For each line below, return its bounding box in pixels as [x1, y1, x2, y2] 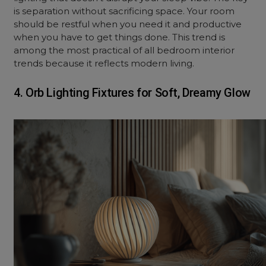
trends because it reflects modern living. [14, 58, 195, 69]
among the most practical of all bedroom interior [14, 45, 235, 56]
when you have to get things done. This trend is [14, 31, 226, 43]
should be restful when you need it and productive [14, 18, 242, 30]
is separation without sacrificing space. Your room [14, 5, 235, 17]
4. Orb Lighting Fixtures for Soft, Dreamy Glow [14, 85, 251, 100]
